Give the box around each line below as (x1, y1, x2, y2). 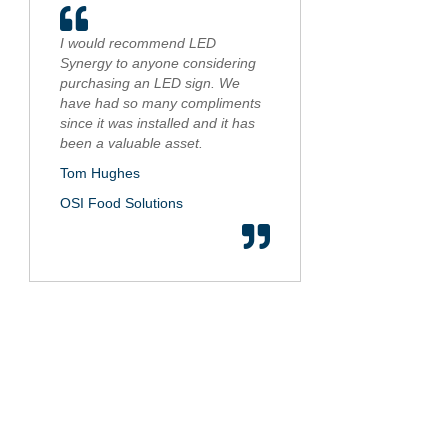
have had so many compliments (59, 95, 261, 112)
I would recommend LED (59, 35, 216, 52)
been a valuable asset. (59, 135, 203, 152)
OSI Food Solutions (59, 195, 183, 212)
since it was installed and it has (59, 115, 255, 132)
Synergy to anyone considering (59, 55, 256, 72)
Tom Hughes (59, 165, 140, 182)
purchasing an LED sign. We (59, 75, 240, 92)
